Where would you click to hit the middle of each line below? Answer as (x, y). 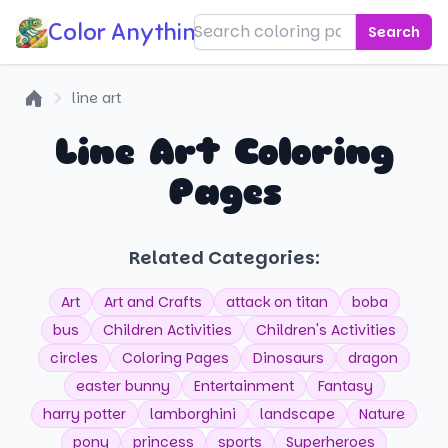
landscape (297, 414)
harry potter (84, 414)
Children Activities (167, 330)
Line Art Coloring (224, 152)
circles (74, 358)
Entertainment (243, 386)
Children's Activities (325, 330)
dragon (373, 358)
